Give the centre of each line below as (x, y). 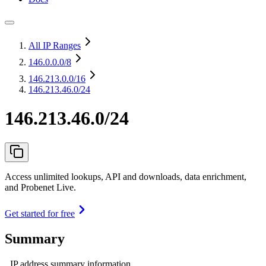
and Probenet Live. (40, 187)
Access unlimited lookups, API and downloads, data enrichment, (126, 176)
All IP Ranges (55, 45)
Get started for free (40, 213)
